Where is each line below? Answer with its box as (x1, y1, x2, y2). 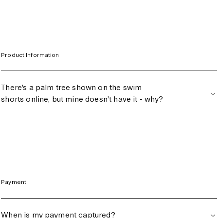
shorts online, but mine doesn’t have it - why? (1, 94, 163, 104)
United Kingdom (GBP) (15, 30, 86, 39)
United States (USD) (15, 48, 80, 56)
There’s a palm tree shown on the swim (1, 83, 142, 92)
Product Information (1, 51, 59, 58)
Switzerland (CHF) (15, 13, 73, 21)
